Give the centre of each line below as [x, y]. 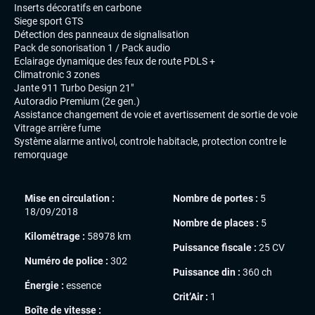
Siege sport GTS [49, 21]
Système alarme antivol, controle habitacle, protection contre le [150, 142]
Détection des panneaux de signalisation [102, 35]
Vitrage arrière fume [57, 128]
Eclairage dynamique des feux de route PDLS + [115, 62]
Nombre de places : [216, 223]
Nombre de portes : [216, 199]
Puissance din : [207, 272]
